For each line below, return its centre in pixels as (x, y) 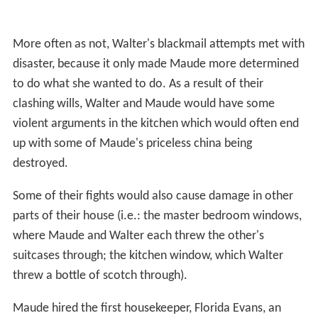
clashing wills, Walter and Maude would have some (143, 104)
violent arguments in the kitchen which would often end (155, 124)
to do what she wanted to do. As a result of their (138, 84)
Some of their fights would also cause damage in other (153, 196)
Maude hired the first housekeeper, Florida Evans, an (147, 308)
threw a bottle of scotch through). (100, 275)
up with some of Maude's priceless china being (132, 143)
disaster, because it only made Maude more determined (155, 64)
